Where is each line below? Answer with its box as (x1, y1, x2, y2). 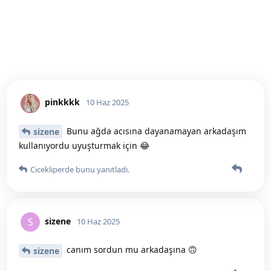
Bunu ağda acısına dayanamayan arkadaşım (64, 125, 246, 137)
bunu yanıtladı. (74, 164, 129, 175)
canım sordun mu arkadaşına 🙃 (64, 244, 197, 256)
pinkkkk (45, 96, 80, 108)
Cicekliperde (30, 164, 74, 175)
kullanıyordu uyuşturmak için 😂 (19, 140, 149, 152)
